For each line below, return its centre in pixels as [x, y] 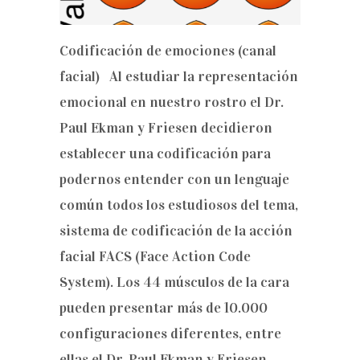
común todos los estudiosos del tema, [179, 205]
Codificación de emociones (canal [168, 51]
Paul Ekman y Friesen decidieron [166, 128]
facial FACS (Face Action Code [155, 256]
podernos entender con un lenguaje [174, 179]
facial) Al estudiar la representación [179, 76]
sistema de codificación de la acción [176, 231]
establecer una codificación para [165, 153]
